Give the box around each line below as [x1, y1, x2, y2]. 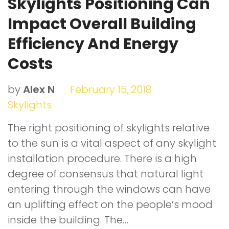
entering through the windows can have [8, 182, 211, 197]
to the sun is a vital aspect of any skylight [8, 136, 216, 151]
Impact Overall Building [8, 13, 196, 35]
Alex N [23, 82, 55, 97]
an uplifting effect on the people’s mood [8, 197, 213, 212]
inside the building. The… [8, 213, 128, 227]
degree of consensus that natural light [8, 167, 203, 181]
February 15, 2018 [70, 82, 152, 97]
